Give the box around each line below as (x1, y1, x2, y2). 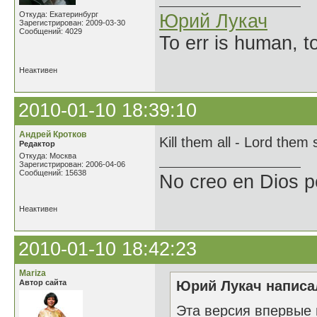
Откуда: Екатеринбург (19, 10, 98, 18)
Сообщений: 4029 (19, 27, 82, 35)
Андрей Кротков (19, 129, 86, 139)
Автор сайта (19, 278, 67, 287)
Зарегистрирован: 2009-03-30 (19, 18, 125, 27)
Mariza (19, 268, 46, 278)
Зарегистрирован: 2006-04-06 (19, 160, 125, 168)
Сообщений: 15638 (19, 168, 86, 177)
